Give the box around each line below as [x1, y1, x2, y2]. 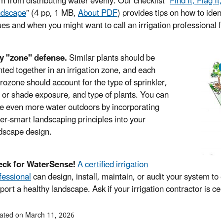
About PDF [78, 4, 117, 23]
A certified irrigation [77, 156, 148, 174]
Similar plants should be [67, 49, 155, 68]
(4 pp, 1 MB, [31, 4, 78, 23]
